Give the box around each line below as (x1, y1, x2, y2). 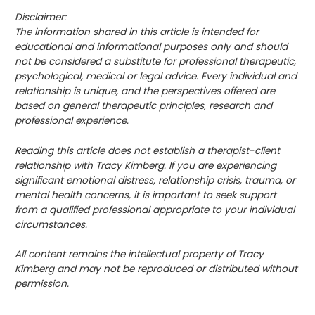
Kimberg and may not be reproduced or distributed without (15, 262, 298, 276)
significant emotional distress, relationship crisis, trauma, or (15, 173, 296, 187)
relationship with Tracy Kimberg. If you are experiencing (15, 158, 277, 172)
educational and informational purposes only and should (15, 39, 288, 53)
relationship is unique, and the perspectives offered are (15, 84, 276, 98)
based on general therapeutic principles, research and (15, 98, 273, 112)
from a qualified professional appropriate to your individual (15, 202, 295, 217)
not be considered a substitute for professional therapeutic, (15, 54, 297, 68)
